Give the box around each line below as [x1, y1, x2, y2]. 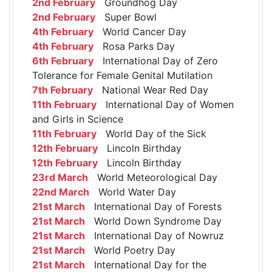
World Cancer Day [93, 25, 186, 38]
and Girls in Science [32, 113, 123, 126]
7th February [32, 84, 93, 97]
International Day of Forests [85, 200, 222, 213]
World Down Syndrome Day [85, 215, 222, 228]
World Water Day [89, 186, 176, 199]
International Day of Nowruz [85, 229, 224, 242]
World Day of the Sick [97, 127, 206, 140]
